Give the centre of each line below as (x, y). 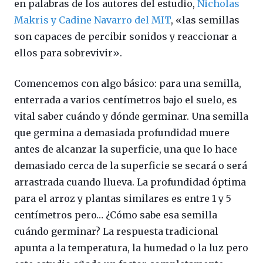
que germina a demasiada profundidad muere (122, 132)
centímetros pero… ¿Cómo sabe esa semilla (116, 215)
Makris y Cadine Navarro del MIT (92, 20)
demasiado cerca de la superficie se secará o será (131, 165)
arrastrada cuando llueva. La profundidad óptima (130, 182)
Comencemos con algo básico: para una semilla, (128, 83)
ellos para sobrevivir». (68, 53)
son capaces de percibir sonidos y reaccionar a (125, 36)
